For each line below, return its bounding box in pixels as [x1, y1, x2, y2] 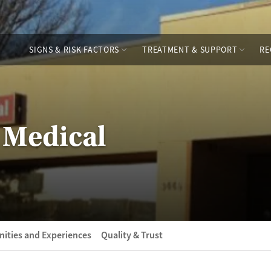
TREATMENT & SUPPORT [142, 44, 238, 55]
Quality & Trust [101, 229, 163, 241]
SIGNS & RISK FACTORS [29, 44, 120, 55]
